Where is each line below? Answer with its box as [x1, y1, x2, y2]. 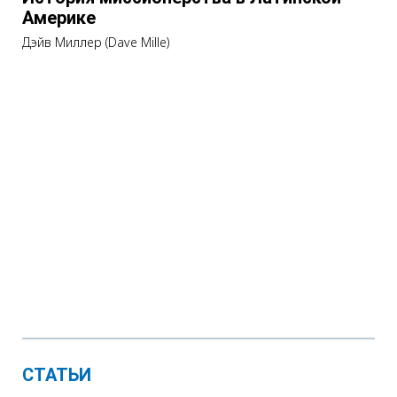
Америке [22, 5, 96, 30]
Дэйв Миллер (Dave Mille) [22, 33, 169, 51]
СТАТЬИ [22, 362, 91, 387]
